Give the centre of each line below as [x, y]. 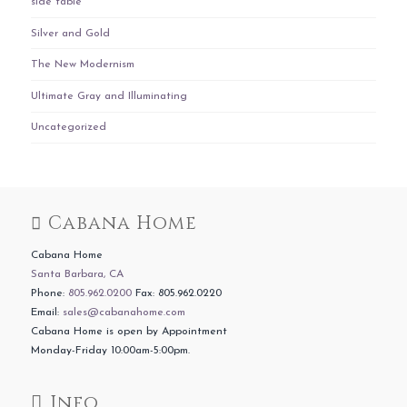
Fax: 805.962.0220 [176, 293]
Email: [46, 312]
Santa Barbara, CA [77, 274]
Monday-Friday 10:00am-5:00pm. [110, 350]
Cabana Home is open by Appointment [129, 331]
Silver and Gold [70, 33]
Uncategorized [68, 128]
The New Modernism [82, 65]
